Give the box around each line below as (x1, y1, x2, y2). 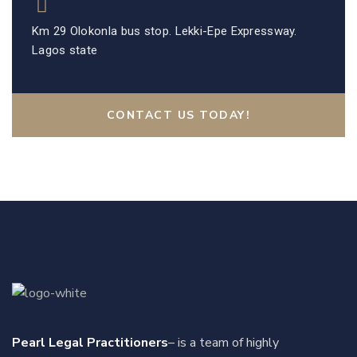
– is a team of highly (168, 334, 279, 352)
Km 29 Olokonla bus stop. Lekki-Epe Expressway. (32, 24, 297, 39)
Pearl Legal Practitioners (12, 334, 168, 352)
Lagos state (32, 43, 98, 58)
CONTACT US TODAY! (106, 108, 251, 124)
